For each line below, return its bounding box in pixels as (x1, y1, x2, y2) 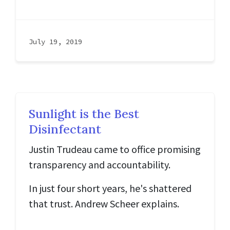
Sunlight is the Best (29, 106, 139, 121)
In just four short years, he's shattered (29, 182, 191, 195)
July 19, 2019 (29, 37, 82, 46)
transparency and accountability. (29, 158, 170, 171)
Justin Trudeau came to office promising (29, 143, 201, 156)
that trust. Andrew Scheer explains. (29, 197, 179, 210)
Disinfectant (29, 121, 101, 137)
